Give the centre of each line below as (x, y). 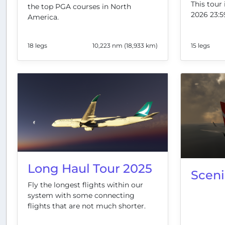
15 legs (200, 46)
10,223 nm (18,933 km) (125, 46)
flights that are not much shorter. (87, 206)
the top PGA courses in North (79, 7)
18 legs (37, 46)
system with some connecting (81, 196)
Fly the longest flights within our (85, 185)
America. (43, 17)
